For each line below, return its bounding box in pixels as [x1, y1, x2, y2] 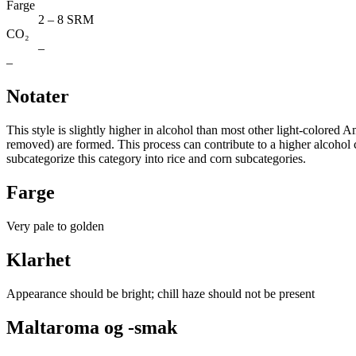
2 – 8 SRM [38, 13, 94, 27]
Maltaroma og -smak [6, 316, 177, 338]
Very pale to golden [6, 219, 104, 234]
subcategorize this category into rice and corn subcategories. [6, 152, 306, 166]
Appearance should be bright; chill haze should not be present [6, 286, 315, 300]
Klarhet [6, 249, 71, 270]
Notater [6, 86, 69, 107]
